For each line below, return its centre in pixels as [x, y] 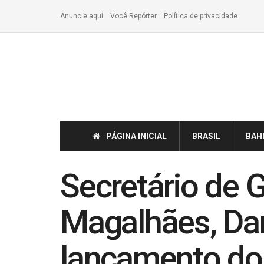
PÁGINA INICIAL [136, 136]
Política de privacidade [201, 16]
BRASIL [206, 136]
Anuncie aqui [82, 16]
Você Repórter [133, 16]
